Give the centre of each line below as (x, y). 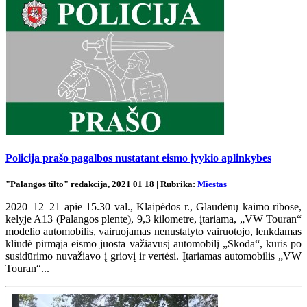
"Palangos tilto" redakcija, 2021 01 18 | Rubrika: (101, 184)
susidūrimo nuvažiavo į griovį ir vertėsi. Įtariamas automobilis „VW (153, 256)
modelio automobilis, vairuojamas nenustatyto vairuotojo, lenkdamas (153, 232)
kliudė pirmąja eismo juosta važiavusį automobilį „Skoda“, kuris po (153, 244)
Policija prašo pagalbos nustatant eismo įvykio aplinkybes (138, 158)
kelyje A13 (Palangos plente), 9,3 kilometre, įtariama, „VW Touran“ (153, 219)
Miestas (212, 184)
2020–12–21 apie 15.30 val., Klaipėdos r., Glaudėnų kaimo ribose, (153, 207)
